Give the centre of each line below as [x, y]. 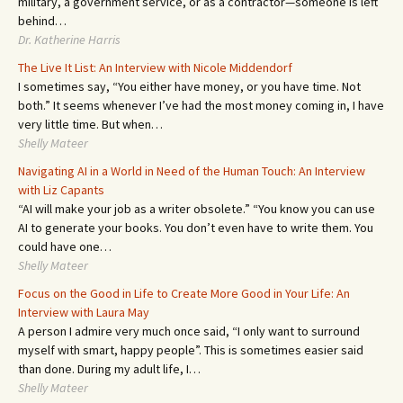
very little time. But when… [90, 124]
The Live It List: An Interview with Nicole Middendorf [155, 67]
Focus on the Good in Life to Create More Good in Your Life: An [184, 293]
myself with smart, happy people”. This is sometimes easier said [191, 350]
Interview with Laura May [84, 312]
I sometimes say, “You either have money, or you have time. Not [189, 86]
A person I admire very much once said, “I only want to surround [189, 331]
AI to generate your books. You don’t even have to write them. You [196, 228]
